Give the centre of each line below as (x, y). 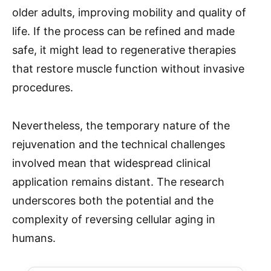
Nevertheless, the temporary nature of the (121, 126)
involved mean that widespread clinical (111, 163)
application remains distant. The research (118, 182)
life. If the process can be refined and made (123, 31)
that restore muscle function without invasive (128, 69)
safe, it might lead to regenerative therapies (124, 50)
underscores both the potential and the (113, 201)
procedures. (43, 87)
